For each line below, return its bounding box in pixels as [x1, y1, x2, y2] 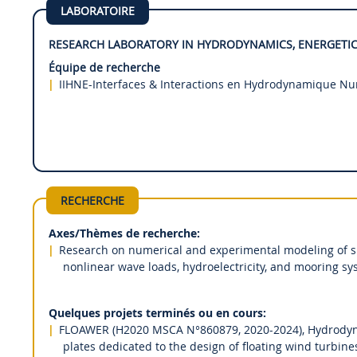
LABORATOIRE [60, 3, 135, 19]
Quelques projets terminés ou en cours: [48, 305, 266, 321]
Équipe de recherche [48, 59, 160, 75]
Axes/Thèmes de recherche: [48, 226, 200, 241]
